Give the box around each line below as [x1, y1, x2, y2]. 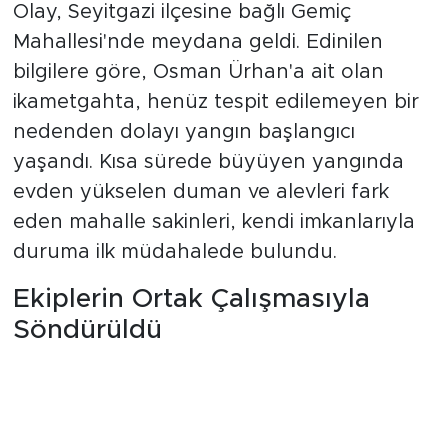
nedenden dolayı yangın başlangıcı [12, 122, 355, 143]
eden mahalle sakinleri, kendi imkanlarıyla [12, 212, 415, 233]
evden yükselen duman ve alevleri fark [12, 182, 389, 203]
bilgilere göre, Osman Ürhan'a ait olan [12, 62, 384, 83]
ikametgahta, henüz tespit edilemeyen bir [12, 92, 419, 113]
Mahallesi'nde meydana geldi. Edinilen [12, 32, 383, 53]
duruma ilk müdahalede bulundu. [12, 242, 337, 263]
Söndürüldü [12, 317, 162, 344]
